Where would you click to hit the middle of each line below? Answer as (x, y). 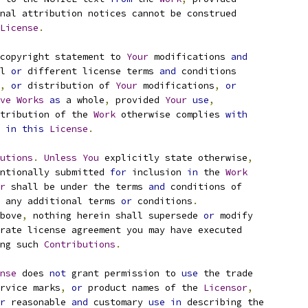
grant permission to (124, 273)
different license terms (91, 71)
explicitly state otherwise (173, 158)
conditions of (203, 187)
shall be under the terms (77, 187)
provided (137, 100)
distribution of (69, 86)
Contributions (80, 244)
